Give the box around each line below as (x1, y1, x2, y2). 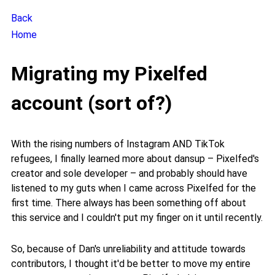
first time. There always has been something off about (11, 196, 246, 209)
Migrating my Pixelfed (11, 62, 207, 86)
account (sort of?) (11, 91, 172, 115)
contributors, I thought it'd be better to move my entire (11, 257, 250, 269)
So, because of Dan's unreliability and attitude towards (11, 242, 246, 255)
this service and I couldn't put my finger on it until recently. (11, 211, 263, 223)
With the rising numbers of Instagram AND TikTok (11, 137, 225, 150)
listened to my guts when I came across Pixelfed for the (11, 182, 256, 194)
